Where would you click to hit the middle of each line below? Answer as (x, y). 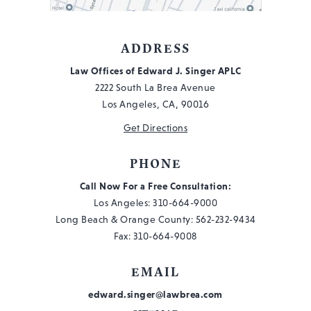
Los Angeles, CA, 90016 (155, 104)
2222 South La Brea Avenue (155, 88)
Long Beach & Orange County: (125, 220)
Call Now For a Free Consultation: (155, 186)
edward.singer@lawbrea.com (155, 295)
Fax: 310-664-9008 (155, 236)
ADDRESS (155, 49)
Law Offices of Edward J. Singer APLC (155, 71)
